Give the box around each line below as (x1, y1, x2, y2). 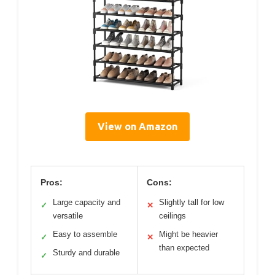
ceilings (159, 211, 186, 220)
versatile (53, 211, 83, 220)
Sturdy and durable (53, 247, 120, 257)
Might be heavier (159, 229, 218, 239)
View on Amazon (98, 120, 177, 132)
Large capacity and (53, 197, 120, 207)
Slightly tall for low (159, 197, 224, 207)
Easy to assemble (53, 229, 117, 239)
